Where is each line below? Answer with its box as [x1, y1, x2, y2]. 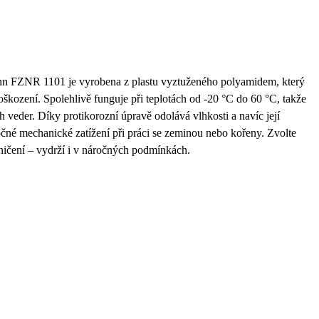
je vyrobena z [66, 75, 132, 88]
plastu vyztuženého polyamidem [132, 75, 276, 88]
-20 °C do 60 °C [204, 93, 277, 105]
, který [276, 75, 305, 88]
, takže [277, 93, 306, 105]
